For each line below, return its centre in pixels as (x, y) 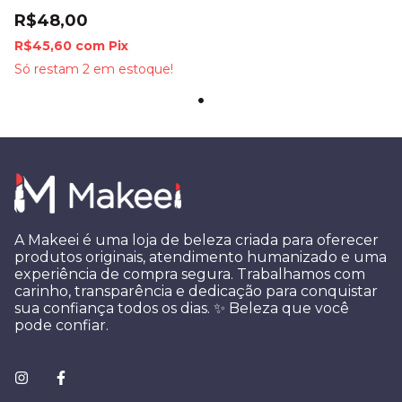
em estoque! (131, 69)
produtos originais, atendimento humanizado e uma (201, 257)
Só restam (48, 69)
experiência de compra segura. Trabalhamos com (190, 274)
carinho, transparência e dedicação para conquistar (196, 291)
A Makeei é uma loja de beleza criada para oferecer (197, 240)
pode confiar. (61, 325)
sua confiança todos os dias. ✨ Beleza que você (182, 308)
